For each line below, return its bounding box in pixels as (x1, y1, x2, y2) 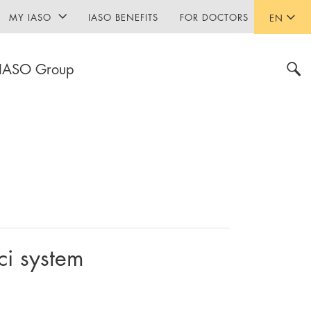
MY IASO (8, 10, 52, 24)
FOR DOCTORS (179, 10, 249, 24)
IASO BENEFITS (88, 10, 159, 24)
